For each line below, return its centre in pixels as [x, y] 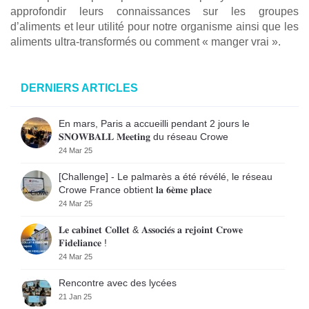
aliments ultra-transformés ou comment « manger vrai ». [146, 41]
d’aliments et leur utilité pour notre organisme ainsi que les [154, 26]
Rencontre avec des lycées [118, 282]
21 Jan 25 [75, 296]
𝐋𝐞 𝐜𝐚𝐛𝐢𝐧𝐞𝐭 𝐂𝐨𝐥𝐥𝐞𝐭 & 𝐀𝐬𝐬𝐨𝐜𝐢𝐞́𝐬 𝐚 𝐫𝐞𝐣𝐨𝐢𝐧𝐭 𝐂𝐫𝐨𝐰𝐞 [151, 229]
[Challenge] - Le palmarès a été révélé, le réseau [166, 176]
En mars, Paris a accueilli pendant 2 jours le [154, 123]
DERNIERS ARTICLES [79, 88]
